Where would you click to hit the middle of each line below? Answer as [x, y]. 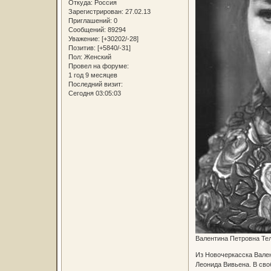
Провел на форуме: [98, 66]
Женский [96, 57]
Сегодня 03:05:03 [94, 93]
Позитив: [82, 47]
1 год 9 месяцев [93, 75]
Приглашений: [90, 20]
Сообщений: [87, 29]
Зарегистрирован [95, 11]
